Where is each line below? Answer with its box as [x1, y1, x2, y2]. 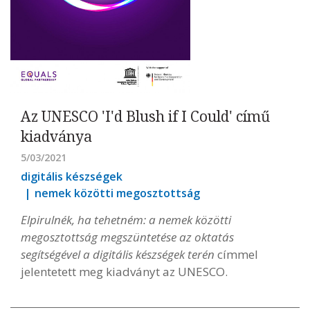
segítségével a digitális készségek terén [21, 246, 215, 262]
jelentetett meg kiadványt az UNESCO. [21, 264, 228, 280]
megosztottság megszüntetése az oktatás [21, 229, 234, 245]
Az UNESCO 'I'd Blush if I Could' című [21, 107, 270, 126]
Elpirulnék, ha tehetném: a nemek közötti [21, 212, 231, 228]
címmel [215, 246, 258, 262]
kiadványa [21, 127, 92, 146]
